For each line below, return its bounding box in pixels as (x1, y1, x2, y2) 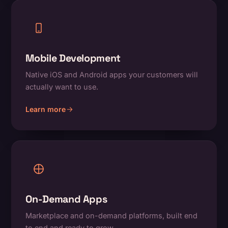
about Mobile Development (25, 110, 120, 119)
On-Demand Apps (25, 192, 107, 206)
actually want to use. (25, 82, 99, 92)
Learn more (25, 105, 66, 114)
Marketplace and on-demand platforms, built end (25, 211, 198, 220)
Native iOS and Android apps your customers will (25, 70, 198, 79)
